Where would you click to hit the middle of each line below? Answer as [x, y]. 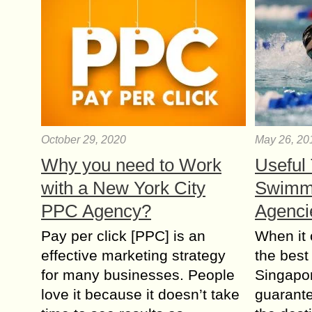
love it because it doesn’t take [140, 294]
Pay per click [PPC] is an [123, 236]
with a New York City [123, 188]
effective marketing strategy [133, 255]
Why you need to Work [131, 165]
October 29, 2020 [84, 140]
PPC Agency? [96, 211]
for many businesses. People [138, 275]
